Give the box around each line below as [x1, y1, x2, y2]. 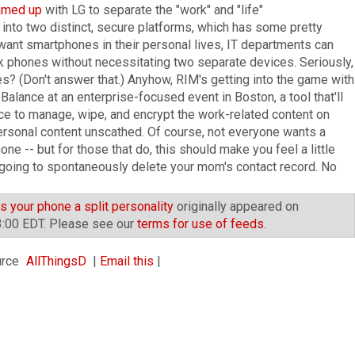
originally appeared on [174, 198, 299, 214]
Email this [100, 253, 154, 269]
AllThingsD [26, 253, 86, 269]
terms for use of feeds [137, 216, 264, 231]
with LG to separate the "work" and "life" [42, 2, 263, 17]
